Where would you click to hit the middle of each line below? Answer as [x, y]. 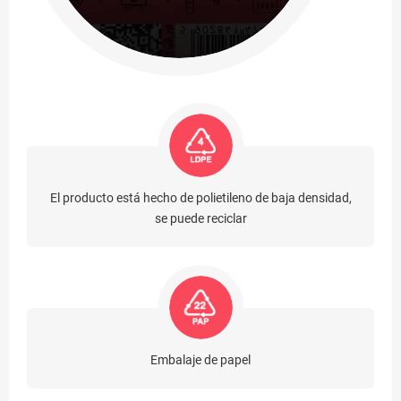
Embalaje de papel [200, 360]
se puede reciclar [200, 219]
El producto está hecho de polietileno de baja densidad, [200, 198]
